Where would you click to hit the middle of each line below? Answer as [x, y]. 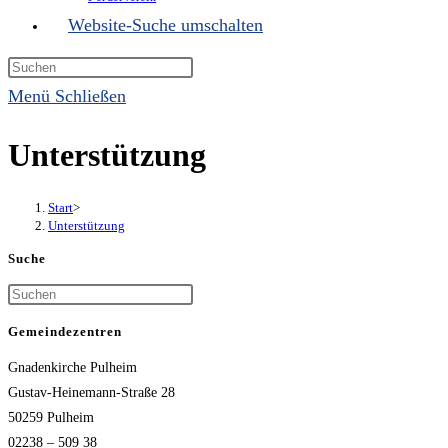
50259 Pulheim [51, 417]
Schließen [90, 96]
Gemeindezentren [65, 331]
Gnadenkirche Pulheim [72, 367]
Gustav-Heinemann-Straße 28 [91, 392]
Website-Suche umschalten [165, 25]
